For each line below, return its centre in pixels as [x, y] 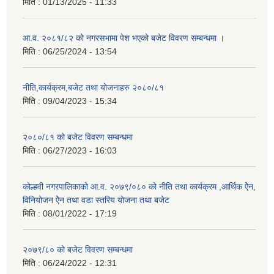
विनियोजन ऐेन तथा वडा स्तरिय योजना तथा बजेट [96, 200]
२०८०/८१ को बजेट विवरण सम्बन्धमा [78, 137]
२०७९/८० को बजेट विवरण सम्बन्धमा [78, 250]
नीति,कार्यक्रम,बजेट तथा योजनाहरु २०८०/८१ [93, 88]
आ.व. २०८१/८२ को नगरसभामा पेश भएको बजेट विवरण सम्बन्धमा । [124, 38]
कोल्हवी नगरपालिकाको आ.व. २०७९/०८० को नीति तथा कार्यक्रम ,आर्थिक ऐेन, [139, 187]
